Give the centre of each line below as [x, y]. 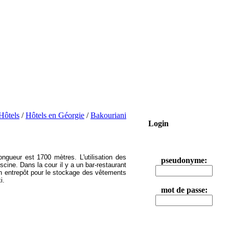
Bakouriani [108, 115]
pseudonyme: [184, 160]
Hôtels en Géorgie [55, 115]
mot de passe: [184, 190]
